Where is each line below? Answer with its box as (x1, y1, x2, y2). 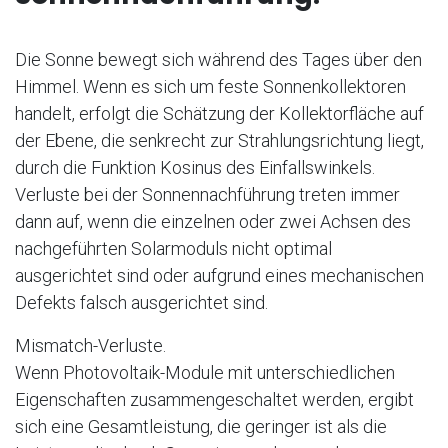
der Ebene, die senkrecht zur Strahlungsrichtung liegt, (15, 130, 424, 152)
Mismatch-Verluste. (15, 335, 166, 357)
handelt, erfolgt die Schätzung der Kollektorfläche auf (15, 103, 424, 125)
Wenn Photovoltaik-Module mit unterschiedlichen (15, 362, 395, 384)
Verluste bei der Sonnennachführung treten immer (15, 184, 400, 206)
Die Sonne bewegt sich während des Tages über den (15, 49, 422, 71)
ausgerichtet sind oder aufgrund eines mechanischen (15, 265, 424, 287)
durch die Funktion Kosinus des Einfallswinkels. (15, 157, 375, 179)
